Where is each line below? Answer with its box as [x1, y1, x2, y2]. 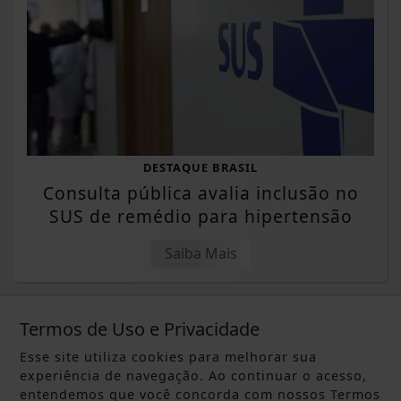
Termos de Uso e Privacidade [20, 317, 260, 341]
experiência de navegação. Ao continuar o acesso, [20, 367, 368, 384]
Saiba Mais [164, 243, 237, 263]
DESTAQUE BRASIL [143, 158, 258, 175]
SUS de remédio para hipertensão [48, 203, 353, 228]
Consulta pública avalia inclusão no [42, 180, 359, 205]
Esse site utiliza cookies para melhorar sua [20, 348, 318, 365]
